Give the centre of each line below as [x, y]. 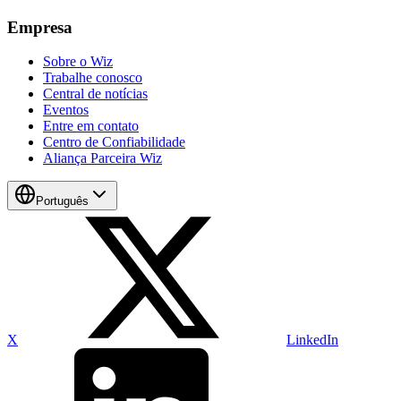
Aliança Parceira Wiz [102, 158]
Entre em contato [91, 126]
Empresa [40, 27]
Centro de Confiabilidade [114, 142]
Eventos [66, 110]
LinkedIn [312, 340]
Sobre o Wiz [78, 62]
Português [62, 201]
